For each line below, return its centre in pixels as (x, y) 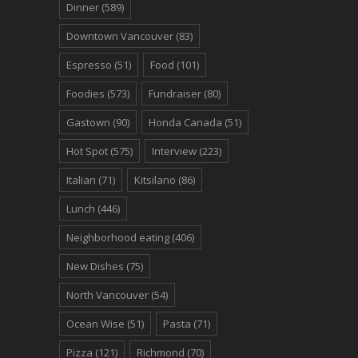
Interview (174, 151)
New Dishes (95, 266)
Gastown (88, 122)
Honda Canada (185, 122)
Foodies (86, 93)
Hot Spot (87, 151)
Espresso (89, 64)
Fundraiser (175, 93)
